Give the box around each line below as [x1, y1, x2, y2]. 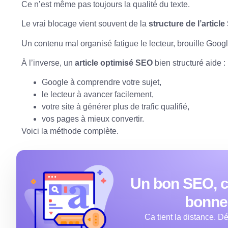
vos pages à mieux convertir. [42, 115, 144, 124]
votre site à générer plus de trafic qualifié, [42, 102, 189, 111]
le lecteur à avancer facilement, [42, 90, 154, 99]
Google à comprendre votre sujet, [42, 78, 161, 87]
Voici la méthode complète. [21, 127, 119, 136]
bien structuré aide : [153, 59, 225, 68]
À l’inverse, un [21, 59, 75, 68]
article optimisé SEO [75, 59, 153, 68]
